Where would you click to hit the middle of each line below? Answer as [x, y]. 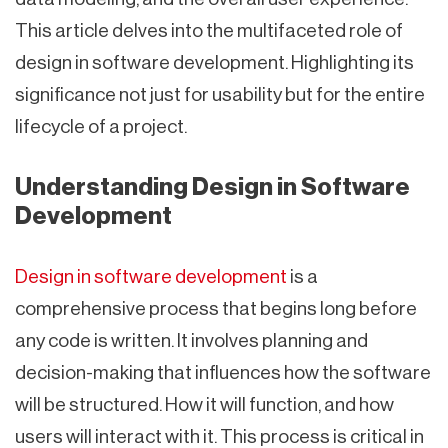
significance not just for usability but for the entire [220, 94]
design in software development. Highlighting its [214, 62]
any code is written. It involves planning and [191, 340]
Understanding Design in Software [212, 186]
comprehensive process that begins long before [216, 308]
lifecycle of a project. [101, 126]
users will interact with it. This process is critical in [219, 436]
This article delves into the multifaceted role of [209, 30]
